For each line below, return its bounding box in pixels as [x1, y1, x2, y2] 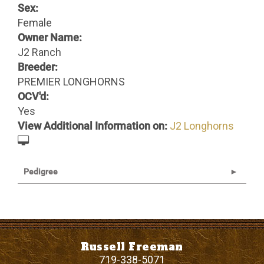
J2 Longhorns [170, 119, 234, 132]
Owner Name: [18, 31, 82, 44]
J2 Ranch [18, 45, 61, 58]
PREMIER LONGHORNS [18, 75, 125, 88]
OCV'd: [18, 90, 49, 103]
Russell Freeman [81, 239, 183, 254]
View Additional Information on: [18, 119, 167, 132]
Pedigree [24, 166, 58, 176]
